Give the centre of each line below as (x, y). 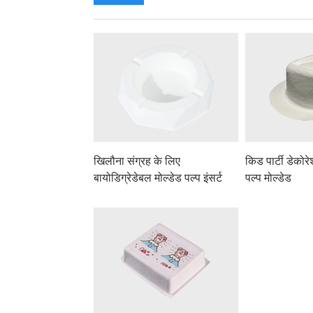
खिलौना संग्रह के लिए (137, 161)
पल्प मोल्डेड (269, 177)
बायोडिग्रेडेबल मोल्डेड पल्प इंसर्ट (158, 177)
